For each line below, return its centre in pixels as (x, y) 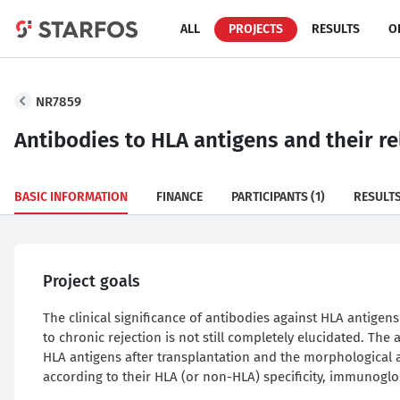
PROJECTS (256, 29)
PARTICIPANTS (270, 197)
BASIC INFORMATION (71, 197)
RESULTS (336, 29)
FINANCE (179, 197)
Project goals (92, 281)
